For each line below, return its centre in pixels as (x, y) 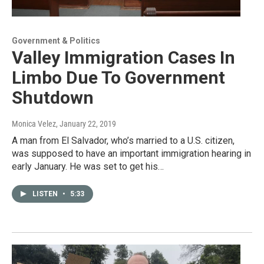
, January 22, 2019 (86, 124)
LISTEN (46, 194)
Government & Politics (56, 41)
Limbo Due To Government (118, 78)
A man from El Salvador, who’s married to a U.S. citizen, (123, 141)
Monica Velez (34, 124)
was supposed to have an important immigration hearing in (131, 154)
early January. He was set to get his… (88, 167)
